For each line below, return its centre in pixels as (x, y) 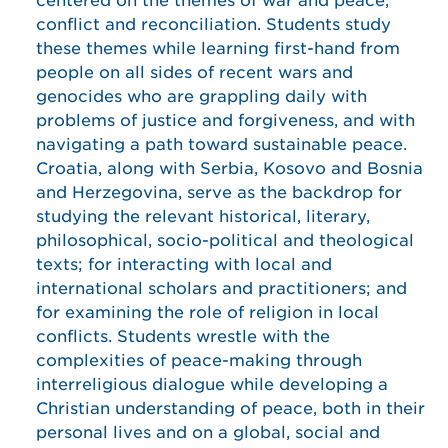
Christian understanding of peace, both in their (230, 408)
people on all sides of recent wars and (194, 72)
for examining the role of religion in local (207, 312)
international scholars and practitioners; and (221, 288)
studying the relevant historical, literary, (203, 216)
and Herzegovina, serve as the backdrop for (219, 192)
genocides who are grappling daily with (201, 96)
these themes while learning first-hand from (218, 48)
